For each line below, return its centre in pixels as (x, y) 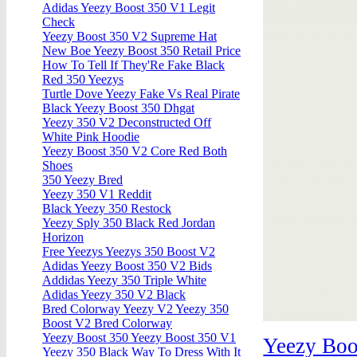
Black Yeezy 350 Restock (107, 209)
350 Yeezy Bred (82, 180)
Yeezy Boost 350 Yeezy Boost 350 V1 (139, 338)
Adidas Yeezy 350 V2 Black (114, 295)
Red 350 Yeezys (83, 80)
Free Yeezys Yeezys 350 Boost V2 (129, 252)
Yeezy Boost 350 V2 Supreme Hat (129, 37)
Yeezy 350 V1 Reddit (97, 194)
